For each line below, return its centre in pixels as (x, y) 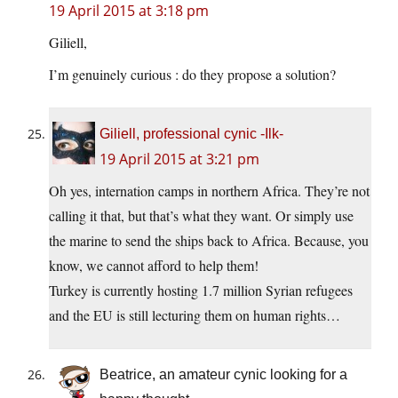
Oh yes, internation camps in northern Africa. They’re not (209, 191)
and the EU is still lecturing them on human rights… (195, 315)
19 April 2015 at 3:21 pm (179, 159)
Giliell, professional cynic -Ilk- (191, 134)
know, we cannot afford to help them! (154, 266)
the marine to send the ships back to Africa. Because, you (209, 241)
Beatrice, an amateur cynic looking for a (223, 375)
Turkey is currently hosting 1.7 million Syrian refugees (201, 291)
